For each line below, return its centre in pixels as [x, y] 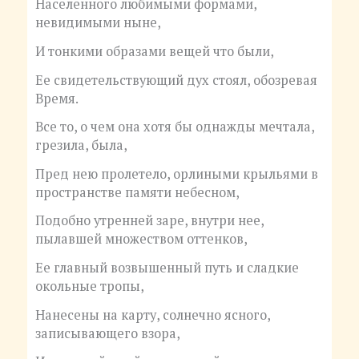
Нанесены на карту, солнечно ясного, [152, 315]
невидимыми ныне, [98, 23]
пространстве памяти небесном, [137, 192]
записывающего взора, [107, 333]
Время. [56, 98]
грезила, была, [81, 145]
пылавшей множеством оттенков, [141, 239]
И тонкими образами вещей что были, [154, 51]
